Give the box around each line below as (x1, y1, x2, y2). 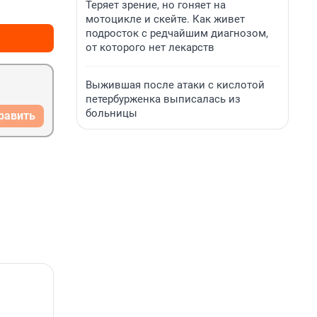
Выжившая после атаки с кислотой (86, 79, 265, 91)
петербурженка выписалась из (86, 93, 241, 105)
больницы (86, 107, 137, 120)
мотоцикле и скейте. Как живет (86, 13, 245, 25)
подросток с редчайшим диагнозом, (86, 27, 268, 40)
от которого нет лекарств (86, 41, 214, 54)
